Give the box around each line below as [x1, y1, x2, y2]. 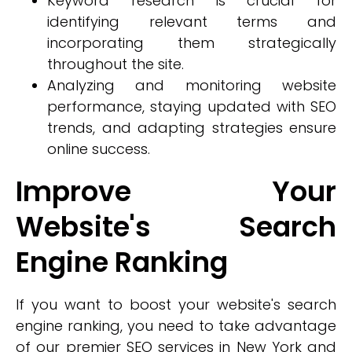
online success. [47, 139, 150, 159]
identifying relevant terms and [47, 12, 336, 31]
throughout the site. [47, 54, 184, 74]
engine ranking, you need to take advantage [16, 316, 336, 335]
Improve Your [16, 172, 336, 211]
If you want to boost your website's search [16, 295, 336, 314]
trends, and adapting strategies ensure [47, 118, 336, 137]
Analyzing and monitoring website [47, 75, 336, 95]
